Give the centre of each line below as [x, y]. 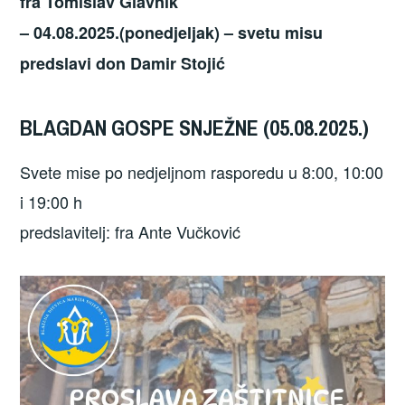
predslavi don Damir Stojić [123, 63]
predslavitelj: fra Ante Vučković [131, 231]
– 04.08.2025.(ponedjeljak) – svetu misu [172, 32]
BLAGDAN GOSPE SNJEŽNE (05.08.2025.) [195, 127]
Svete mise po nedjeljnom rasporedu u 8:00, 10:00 [202, 171]
